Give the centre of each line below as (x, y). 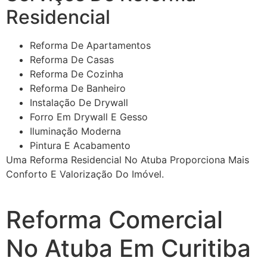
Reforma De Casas (72, 60)
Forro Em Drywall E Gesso (89, 117)
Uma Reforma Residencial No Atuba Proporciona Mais (128, 160)
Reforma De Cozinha (77, 74)
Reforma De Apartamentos (90, 46)
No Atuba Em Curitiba (128, 249)
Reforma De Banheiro (78, 89)
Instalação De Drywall (79, 103)
